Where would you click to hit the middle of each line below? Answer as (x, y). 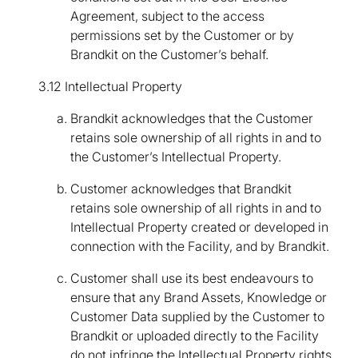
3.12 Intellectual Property (110, 87)
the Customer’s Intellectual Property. (176, 157)
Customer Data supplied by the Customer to (197, 317)
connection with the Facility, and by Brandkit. (200, 247)
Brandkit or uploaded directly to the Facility (195, 336)
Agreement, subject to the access (167, 16)
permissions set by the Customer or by (182, 36)
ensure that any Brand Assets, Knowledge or (199, 298)
